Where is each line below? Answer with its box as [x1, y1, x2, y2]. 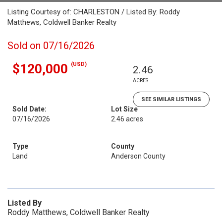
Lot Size [111, 105, 138, 113]
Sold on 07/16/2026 [7, 40, 95, 52]
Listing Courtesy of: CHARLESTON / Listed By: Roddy [7, 7, 180, 16]
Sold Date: [12, 105, 47, 113]
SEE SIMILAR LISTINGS [141, 96, 201, 103]
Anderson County [111, 152, 166, 160]
